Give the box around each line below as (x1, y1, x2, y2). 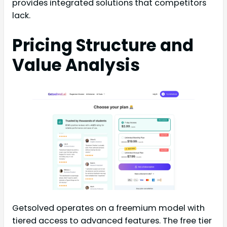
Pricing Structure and (12, 34, 194, 57)
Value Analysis (12, 54, 140, 77)
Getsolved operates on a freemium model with (12, 202, 205, 214)
